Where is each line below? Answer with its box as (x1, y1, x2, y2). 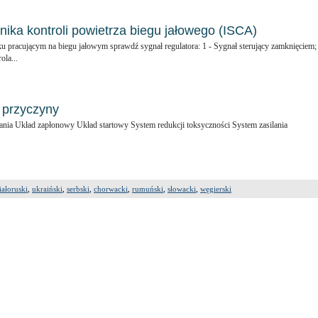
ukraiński (32, 185, 62, 193)
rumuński (132, 185, 163, 193)
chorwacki (94, 185, 128, 193)
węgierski (200, 185, 231, 193)
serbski (67, 185, 89, 193)
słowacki (168, 185, 196, 193)
